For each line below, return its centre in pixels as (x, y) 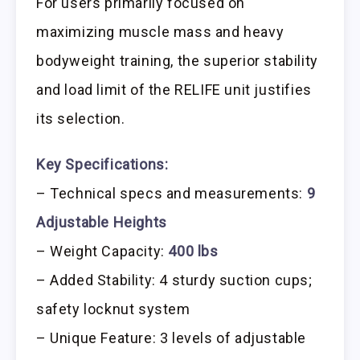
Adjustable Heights (102, 223)
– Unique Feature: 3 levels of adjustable (172, 338)
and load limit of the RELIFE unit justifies (174, 90)
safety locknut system (113, 309)
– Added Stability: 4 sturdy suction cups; (174, 280)
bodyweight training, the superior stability (177, 61)
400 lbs (193, 252)
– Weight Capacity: (102, 252)
